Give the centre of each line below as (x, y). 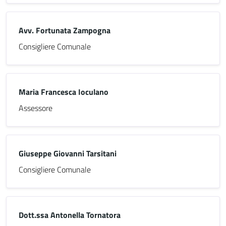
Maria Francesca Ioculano (64, 92)
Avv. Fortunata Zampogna (65, 30)
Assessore (36, 108)
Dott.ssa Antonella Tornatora (70, 215)
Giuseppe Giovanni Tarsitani (68, 153)
